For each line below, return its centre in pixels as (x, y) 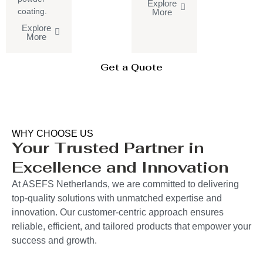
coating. (32, 11)
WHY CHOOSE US (53, 133)
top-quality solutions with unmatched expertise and (117, 198)
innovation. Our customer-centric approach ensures (118, 212)
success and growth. (54, 240)
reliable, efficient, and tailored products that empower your (131, 226)
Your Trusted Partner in (108, 148)
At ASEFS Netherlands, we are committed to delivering (125, 184)
